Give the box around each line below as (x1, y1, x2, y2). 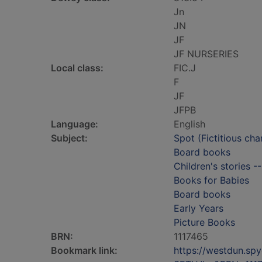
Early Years (174, 202, 223, 214)
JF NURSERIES (174, 48, 239, 60)
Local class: (51, 62, 104, 74)
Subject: (51, 132, 88, 144)
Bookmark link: (51, 244, 118, 256)
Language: (51, 118, 98, 130)
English (174, 118, 205, 130)
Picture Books (174, 216, 235, 228)
